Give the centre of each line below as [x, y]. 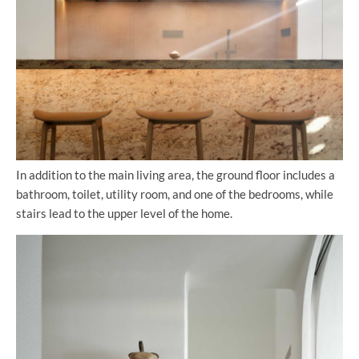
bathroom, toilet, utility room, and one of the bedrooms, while [175, 194]
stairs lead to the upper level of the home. [124, 213]
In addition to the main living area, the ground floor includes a [175, 174]
